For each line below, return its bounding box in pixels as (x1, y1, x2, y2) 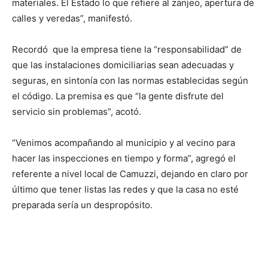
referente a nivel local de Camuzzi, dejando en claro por (12, 168, 248, 179)
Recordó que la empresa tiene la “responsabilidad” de (12, 44, 242, 55)
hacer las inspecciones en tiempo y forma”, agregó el (12, 153, 236, 164)
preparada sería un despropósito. (12, 199, 153, 211)
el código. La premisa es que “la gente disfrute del (12, 90, 224, 102)
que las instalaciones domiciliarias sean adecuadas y (12, 59, 234, 71)
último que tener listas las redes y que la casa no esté (12, 184, 239, 195)
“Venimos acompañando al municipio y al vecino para (12, 137, 235, 148)
